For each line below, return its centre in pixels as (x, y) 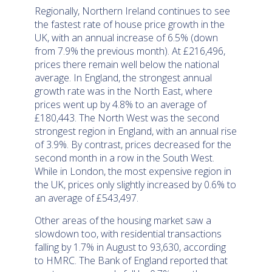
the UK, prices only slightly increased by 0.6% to (136, 185)
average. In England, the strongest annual (124, 78)
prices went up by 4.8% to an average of (121, 105)
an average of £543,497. (88, 198)
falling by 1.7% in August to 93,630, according (131, 247)
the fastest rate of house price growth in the (130, 25)
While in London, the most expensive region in (133, 172)
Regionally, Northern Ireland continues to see (133, 11)
